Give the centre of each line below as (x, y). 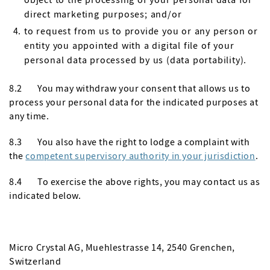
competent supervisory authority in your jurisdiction (140, 155)
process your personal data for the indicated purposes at (134, 102)
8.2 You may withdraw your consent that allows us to (130, 88)
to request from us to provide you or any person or (141, 31)
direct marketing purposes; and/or (103, 14)
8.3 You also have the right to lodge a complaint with (130, 142)
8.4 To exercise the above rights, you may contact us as (135, 181)
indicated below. (45, 195)
